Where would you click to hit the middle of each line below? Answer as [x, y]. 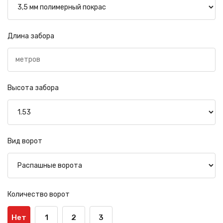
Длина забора [31, 36]
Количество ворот [39, 194]
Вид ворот [25, 141]
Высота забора [33, 88]
